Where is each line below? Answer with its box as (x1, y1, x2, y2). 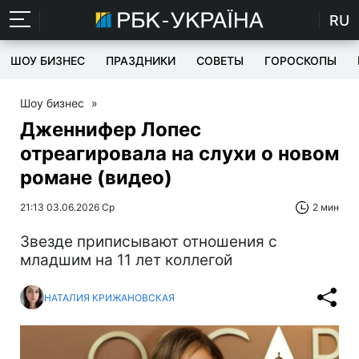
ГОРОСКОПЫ (264, 54, 337, 67)
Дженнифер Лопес (20, 118, 201, 141)
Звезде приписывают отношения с (20, 232, 277, 251)
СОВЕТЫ (196, 54, 244, 67)
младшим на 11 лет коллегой (20, 251, 232, 269)
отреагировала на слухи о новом (20, 142, 339, 165)
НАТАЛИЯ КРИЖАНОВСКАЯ (44, 291, 175, 304)
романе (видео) (20, 166, 172, 189)
